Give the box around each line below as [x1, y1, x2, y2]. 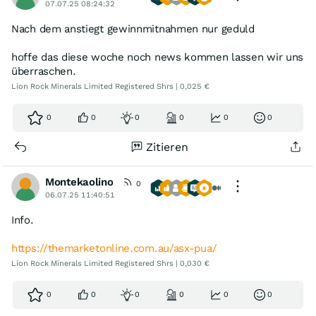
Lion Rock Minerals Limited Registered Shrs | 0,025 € [11, 81, 209, 91]
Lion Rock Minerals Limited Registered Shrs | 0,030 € [11, 258, 209, 268]
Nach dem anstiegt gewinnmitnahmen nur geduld [11, 22, 255, 35]
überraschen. [11, 64, 76, 78]
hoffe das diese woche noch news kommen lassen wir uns [11, 50, 304, 63]
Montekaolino [45, 175, 114, 188]
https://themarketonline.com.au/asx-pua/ [11, 241, 217, 255]
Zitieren [146, 140, 188, 154]
